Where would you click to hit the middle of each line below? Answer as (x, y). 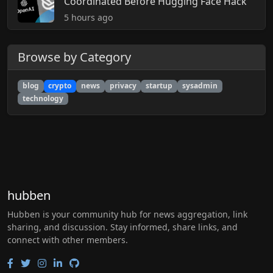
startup (159, 86)
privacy (123, 86)
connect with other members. (68, 240)
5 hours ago (88, 18)
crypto (60, 86)
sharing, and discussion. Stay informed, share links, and (122, 227)
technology (43, 98)
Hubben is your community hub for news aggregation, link (127, 214)
